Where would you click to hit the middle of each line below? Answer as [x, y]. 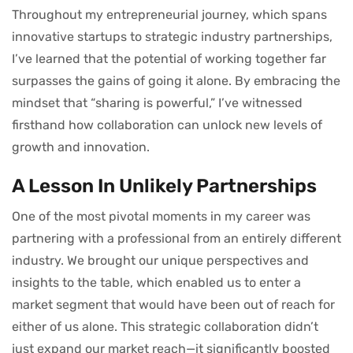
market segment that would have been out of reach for [173, 304]
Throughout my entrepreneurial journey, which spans [169, 14]
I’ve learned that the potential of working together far [169, 58]
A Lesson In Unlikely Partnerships [164, 186]
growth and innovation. [81, 147]
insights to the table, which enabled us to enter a [156, 282]
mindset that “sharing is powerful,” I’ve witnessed [157, 102]
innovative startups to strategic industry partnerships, [172, 36]
